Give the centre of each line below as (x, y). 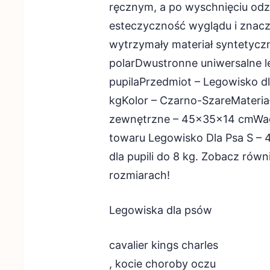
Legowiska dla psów (160, 210)
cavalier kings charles (163, 245)
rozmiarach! (139, 175)
